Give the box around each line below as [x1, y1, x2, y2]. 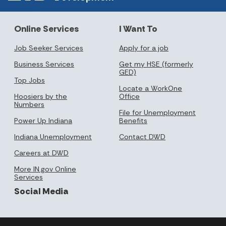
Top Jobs [14, 75, 45, 85]
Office [119, 91, 140, 101]
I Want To [119, 23, 157, 34]
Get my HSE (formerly [119, 59, 193, 69]
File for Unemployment [119, 107, 196, 117]
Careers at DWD [14, 148, 69, 157]
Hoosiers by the [14, 91, 67, 101]
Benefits [119, 116, 147, 125]
